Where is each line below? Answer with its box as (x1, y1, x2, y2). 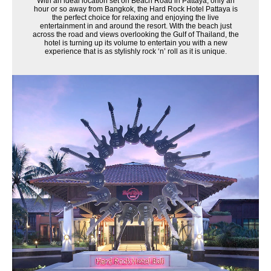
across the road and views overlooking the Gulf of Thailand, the (32, 30, 239, 39)
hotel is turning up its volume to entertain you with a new (44, 39, 227, 47)
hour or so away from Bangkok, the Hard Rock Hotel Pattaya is (33, 5, 238, 13)
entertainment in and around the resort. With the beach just (39, 22, 232, 30)
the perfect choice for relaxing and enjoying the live (52, 13, 219, 22)
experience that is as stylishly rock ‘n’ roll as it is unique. (44, 47, 227, 56)
